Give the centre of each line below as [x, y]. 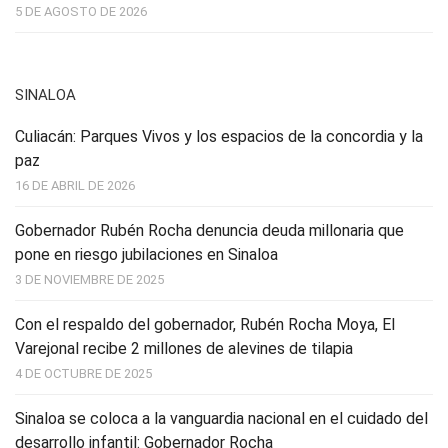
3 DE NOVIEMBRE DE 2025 [89, 280]
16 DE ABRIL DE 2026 [75, 186]
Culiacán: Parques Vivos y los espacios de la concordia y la [219, 137]
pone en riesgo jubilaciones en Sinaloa [146, 255]
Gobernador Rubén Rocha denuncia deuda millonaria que [209, 231]
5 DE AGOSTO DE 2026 [81, 12]
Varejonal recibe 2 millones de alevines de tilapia [184, 349]
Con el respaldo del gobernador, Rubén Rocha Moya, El [205, 325]
